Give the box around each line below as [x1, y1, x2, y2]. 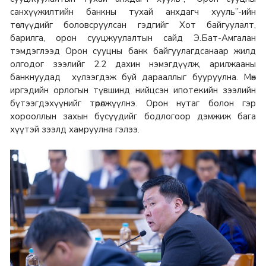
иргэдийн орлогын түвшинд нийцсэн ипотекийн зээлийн [10, 84, 256, 97]
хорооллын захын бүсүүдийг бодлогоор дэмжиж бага [10, 110, 256, 123]
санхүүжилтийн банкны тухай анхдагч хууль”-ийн [10, 6, 256, 18]
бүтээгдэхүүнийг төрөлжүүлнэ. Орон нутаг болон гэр [10, 97, 256, 110]
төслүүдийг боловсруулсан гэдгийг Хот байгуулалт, [10, 19, 256, 31]
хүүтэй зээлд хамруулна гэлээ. [10, 123, 140, 136]
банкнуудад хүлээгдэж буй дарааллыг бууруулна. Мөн [10, 71, 256, 84]
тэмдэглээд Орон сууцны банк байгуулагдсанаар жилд [10, 45, 256, 58]
